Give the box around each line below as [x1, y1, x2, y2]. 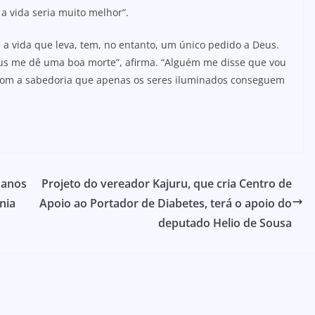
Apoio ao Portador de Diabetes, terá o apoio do [39, 195, 292, 211]
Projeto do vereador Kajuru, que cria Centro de [41, 175, 292, 191]
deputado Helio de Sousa [158, 214, 292, 231]
